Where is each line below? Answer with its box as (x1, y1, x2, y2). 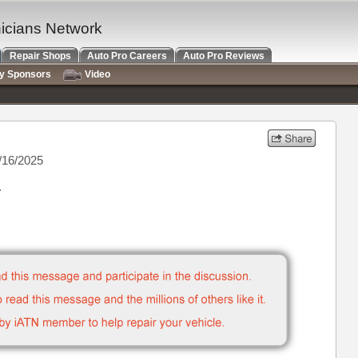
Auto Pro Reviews (183, 50, 265, 62)
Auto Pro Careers (87, 50, 167, 62)
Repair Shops (10, 50, 71, 62)
